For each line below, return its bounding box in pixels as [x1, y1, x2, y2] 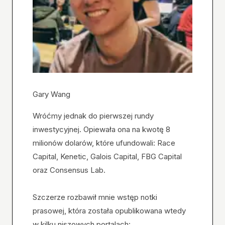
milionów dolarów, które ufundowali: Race [33, 138, 175, 148]
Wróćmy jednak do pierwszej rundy [33, 111, 154, 121]
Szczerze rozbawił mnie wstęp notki [33, 192, 157, 202]
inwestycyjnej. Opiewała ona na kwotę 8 [33, 125, 170, 135]
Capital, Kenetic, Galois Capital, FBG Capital [33, 152, 182, 162]
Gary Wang [33, 89, 70, 99]
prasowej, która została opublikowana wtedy [33, 206, 186, 216]
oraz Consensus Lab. [33, 165, 105, 175]
